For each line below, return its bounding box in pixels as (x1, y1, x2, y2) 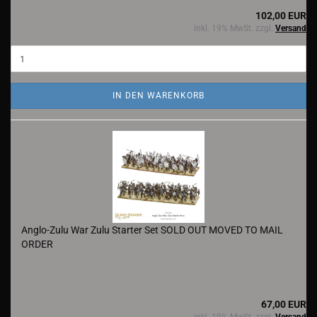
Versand (275, 23, 306, 33)
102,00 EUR (255, 10, 306, 21)
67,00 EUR (261, 299, 306, 310)
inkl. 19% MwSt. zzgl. (194, 23, 275, 33)
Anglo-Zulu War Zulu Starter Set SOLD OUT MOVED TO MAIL (21, 224, 283, 236)
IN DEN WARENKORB (113, 91, 204, 100)
